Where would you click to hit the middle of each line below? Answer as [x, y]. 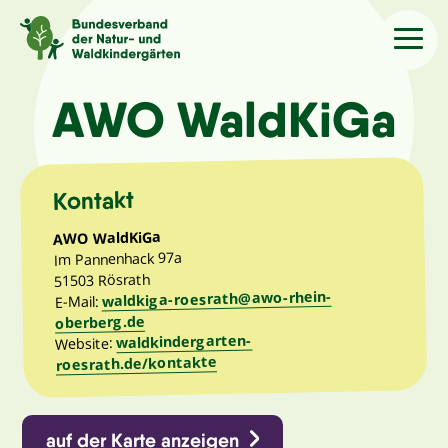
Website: [86, 342]
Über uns [66, 236]
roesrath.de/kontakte [136, 362]
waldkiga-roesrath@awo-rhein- [217, 298]
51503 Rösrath [102, 279]
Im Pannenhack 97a [118, 258]
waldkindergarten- [184, 340]
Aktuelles [68, 176]
